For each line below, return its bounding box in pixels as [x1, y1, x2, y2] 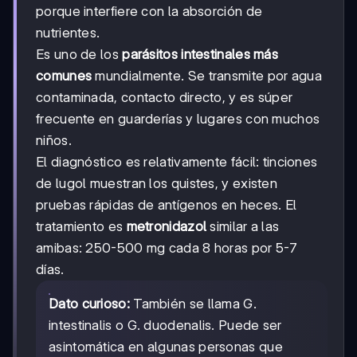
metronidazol [126, 218, 207, 235]
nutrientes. [36, 25, 100, 41]
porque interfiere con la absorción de [36, 3, 263, 20]
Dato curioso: [49, 296, 130, 312]
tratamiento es [36, 218, 127, 235]
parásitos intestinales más [122, 46, 279, 63]
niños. [36, 132, 72, 149]
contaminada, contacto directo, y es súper [36, 89, 293, 106]
